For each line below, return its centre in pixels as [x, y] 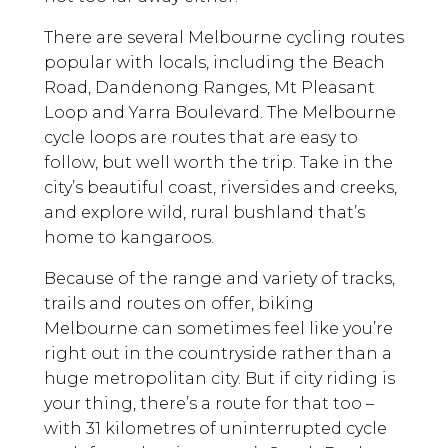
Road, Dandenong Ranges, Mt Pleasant [209, 88]
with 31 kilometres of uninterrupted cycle [215, 429]
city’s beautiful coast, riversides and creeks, [220, 188]
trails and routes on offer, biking [179, 304]
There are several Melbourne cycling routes [224, 38]
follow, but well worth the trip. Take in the [218, 163]
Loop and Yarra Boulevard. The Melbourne [220, 113]
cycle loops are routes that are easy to [201, 138]
